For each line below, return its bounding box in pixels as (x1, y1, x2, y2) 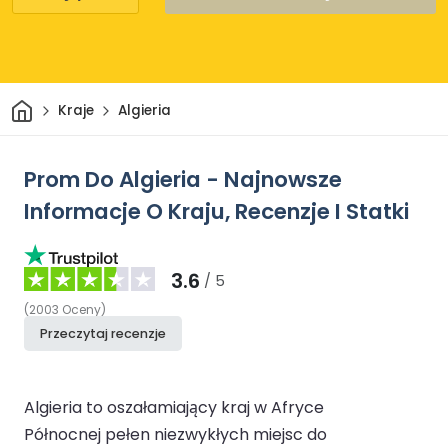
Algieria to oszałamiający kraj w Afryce (24, 395, 324, 419)
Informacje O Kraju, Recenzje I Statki (24, 195, 409, 227)
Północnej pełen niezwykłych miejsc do (24, 422, 327, 446)
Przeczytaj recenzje (40, 324, 166, 342)
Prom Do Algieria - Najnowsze (24, 163, 342, 195)
